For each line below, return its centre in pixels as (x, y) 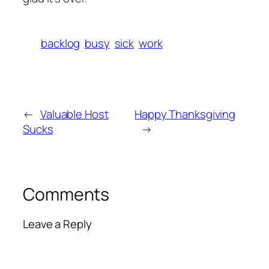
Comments (66, 194)
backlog (61, 43)
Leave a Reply (57, 224)
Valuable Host (74, 114)
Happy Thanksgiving (185, 114)
